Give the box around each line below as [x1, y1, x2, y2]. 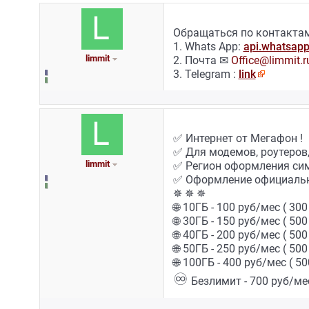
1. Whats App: [172, 41, 243, 53]
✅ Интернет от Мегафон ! [172, 132, 303, 145]
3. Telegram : [172, 68, 239, 81]
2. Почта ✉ [172, 54, 231, 67]
